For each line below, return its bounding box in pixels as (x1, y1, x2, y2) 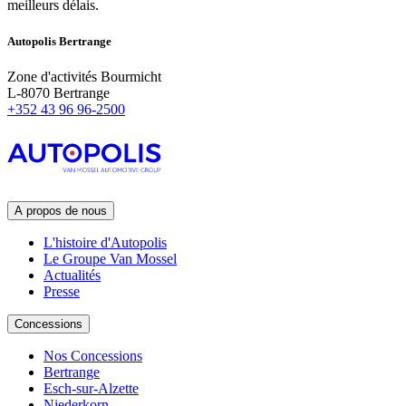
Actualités (43, 266, 101, 283)
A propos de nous (14, 203, 107, 217)
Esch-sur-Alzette (43, 380, 139, 396)
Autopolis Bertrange (7, 34, 111, 48)
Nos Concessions (43, 347, 142, 363)
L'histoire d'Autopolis (43, 234, 167, 250)
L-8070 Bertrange (7, 84, 110, 101)
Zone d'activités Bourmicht (7, 68, 161, 84)
